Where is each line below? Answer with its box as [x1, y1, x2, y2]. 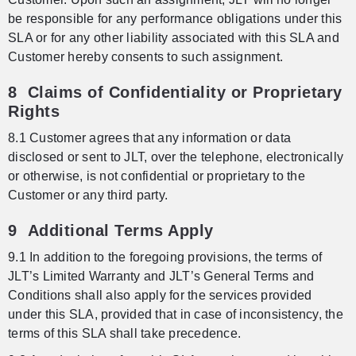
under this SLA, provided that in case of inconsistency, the [8, 308, 343, 322]
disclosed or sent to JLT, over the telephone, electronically [8, 150, 343, 164]
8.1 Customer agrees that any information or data [8, 131, 291, 145]
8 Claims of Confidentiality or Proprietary [8, 83, 342, 102]
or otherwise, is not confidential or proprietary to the [8, 169, 305, 184]
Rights [8, 103, 60, 121]
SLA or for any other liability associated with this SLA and [8, 31, 339, 45]
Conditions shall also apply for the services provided [8, 288, 312, 303]
